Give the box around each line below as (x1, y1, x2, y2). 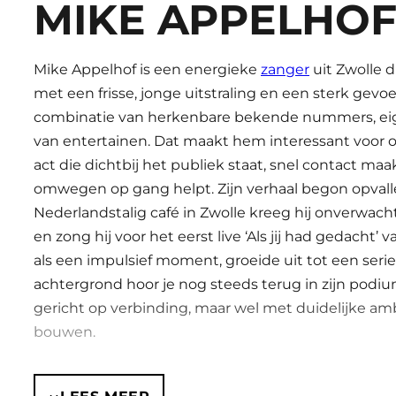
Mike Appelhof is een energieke (34, 61, 261, 79)
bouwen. (34, 324, 95, 341)
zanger (261, 61, 309, 79)
